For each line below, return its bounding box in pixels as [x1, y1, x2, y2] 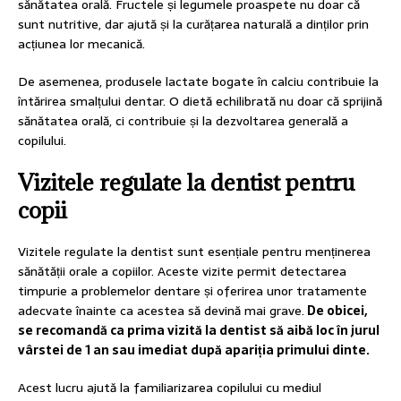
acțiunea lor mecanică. [18, 34, 145, 55]
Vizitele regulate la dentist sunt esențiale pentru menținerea [18, 242, 371, 262]
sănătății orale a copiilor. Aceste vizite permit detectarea [18, 261, 346, 282]
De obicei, [304, 301, 367, 321]
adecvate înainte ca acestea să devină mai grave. [18, 301, 304, 321]
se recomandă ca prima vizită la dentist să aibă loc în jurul [18, 320, 380, 341]
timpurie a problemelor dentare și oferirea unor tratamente [18, 281, 367, 302]
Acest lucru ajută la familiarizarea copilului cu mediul [18, 378, 321, 398]
